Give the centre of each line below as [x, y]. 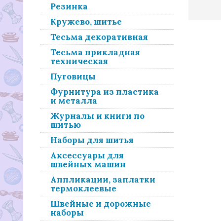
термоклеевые [83, 188]
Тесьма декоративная [99, 37]
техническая [79, 61]
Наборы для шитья [92, 140]
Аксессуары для [87, 155]
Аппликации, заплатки [103, 180]
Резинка [69, 6]
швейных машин [88, 164]
